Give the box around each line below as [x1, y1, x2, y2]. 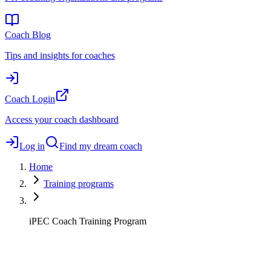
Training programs [44, 178, 114, 189]
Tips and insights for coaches [5, 50, 115, 60]
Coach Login [5, 93, 55, 104]
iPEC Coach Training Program [29, 215, 146, 226]
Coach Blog [5, 29, 51, 40]
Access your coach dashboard [5, 114, 119, 125]
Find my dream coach [59, 140, 142, 151]
